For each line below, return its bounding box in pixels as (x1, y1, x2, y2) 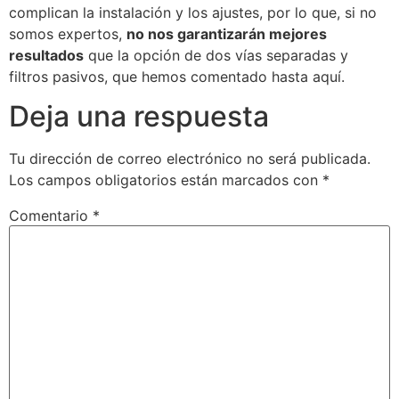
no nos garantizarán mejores (126, 24, 327, 43)
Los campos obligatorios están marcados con (9, 171, 322, 190)
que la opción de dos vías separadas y (84, 45, 348, 64)
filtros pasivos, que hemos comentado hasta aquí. (9, 67, 345, 85)
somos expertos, (9, 24, 126, 43)
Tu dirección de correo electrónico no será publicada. (9, 150, 370, 168)
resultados (9, 45, 84, 64)
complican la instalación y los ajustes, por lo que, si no (9, 3, 377, 21)
